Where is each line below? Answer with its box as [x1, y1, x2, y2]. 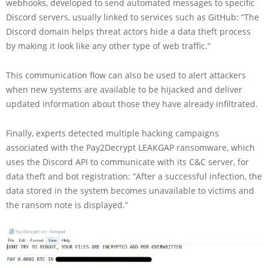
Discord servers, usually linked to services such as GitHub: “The [6, 11, 259, 23]
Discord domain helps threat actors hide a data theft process [6, 25, 251, 37]
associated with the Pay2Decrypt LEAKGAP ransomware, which [6, 141, 255, 153]
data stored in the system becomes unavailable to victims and [6, 184, 254, 196]
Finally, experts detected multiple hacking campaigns [6, 127, 219, 139]
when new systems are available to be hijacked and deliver [6, 83, 242, 95]
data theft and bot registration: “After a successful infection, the [6, 170, 262, 182]
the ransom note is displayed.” [6, 199, 128, 211]
